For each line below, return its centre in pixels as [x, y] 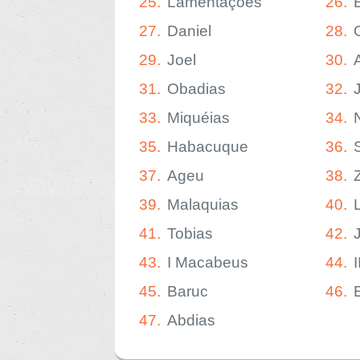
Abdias [191, 320]
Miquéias [198, 118]
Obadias [196, 89]
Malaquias [203, 205]
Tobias [190, 233]
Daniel [189, 31]
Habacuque [208, 147]
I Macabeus [208, 262]
